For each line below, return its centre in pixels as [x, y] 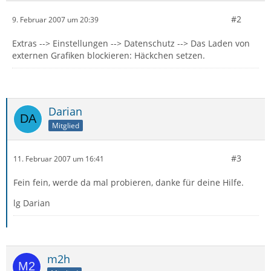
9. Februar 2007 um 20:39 [55, 19]
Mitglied [66, 125]
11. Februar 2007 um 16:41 [59, 158]
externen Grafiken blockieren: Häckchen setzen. [109, 55]
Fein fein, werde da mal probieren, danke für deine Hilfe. [129, 182]
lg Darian [32, 203]
